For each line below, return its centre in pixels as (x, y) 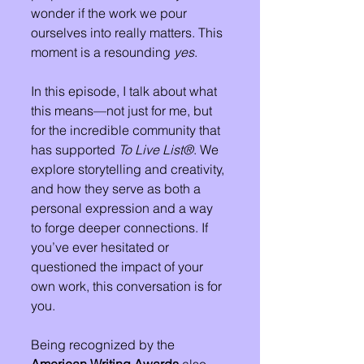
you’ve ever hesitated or (102, 247)
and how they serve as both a (117, 188)
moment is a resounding (102, 52)
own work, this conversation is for (128, 286)
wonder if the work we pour (110, 13)
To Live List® (156, 149)
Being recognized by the (104, 344)
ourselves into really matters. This (128, 32)
